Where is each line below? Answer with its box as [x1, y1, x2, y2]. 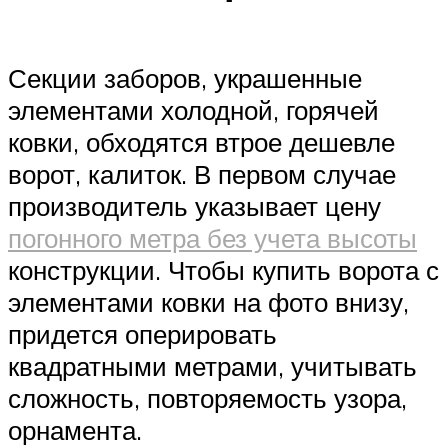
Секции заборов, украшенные [8, 61, 362, 94]
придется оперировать [8, 317, 277, 350]
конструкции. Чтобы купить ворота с [8, 253, 439, 286]
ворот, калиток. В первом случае [8, 157, 396, 190]
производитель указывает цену [8, 189, 381, 222]
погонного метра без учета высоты [8, 221, 417, 254]
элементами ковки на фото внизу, [8, 285, 409, 318]
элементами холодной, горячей [8, 93, 379, 126]
